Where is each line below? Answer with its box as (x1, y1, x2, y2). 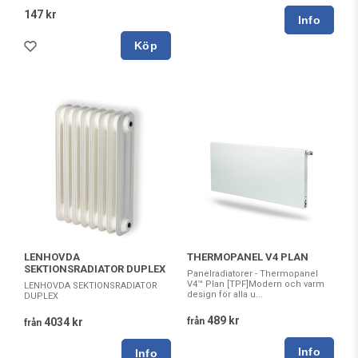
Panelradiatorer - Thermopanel (187, 268, 318, 279)
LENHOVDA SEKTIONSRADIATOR (24, 280, 157, 291)
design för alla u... (187, 288, 263, 300)
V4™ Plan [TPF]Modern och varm (187, 278, 324, 289)
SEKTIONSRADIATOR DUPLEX (24, 262, 165, 275)
